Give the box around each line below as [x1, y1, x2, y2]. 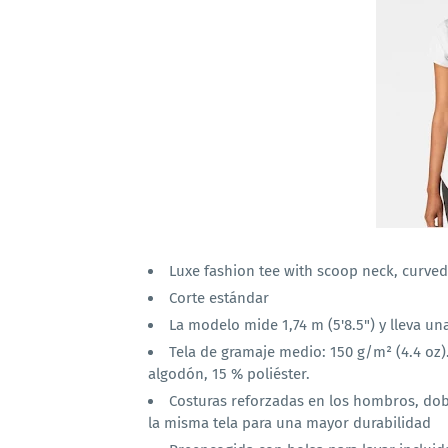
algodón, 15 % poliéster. [148, 365, 310, 383]
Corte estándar [169, 289, 269, 307]
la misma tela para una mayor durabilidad [148, 414, 431, 432]
